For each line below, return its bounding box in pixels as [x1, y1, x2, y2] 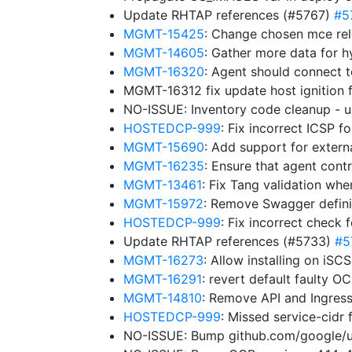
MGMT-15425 [123, 26, 204, 42]
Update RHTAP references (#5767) [123, 7, 334, 23]
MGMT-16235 [123, 158, 204, 174]
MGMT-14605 [123, 45, 204, 60]
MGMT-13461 [123, 177, 202, 192]
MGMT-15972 [123, 196, 203, 211]
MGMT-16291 [123, 271, 202, 287]
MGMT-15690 [123, 139, 204, 155]
